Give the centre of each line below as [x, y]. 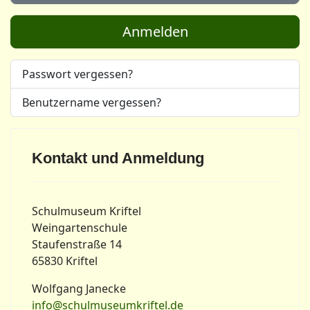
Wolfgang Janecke [79, 289]
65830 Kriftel [65, 261]
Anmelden [155, 32]
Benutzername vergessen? [92, 103]
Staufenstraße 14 [77, 245]
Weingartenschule [80, 228]
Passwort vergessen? [77, 74]
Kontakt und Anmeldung [118, 158]
